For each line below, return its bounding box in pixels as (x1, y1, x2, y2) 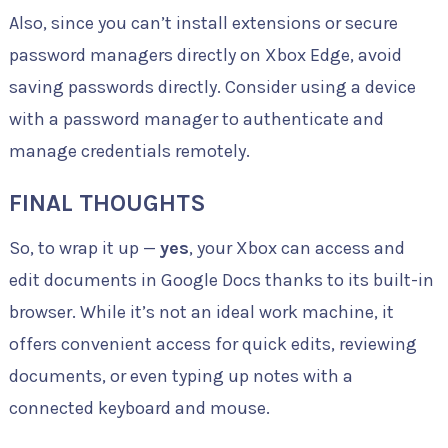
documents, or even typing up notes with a (8, 364, 353, 387)
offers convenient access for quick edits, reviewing (8, 332, 417, 355)
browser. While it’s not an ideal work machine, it (8, 300, 394, 323)
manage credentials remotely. (8, 139, 250, 162)
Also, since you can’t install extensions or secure (8, 11, 398, 34)
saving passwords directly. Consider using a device (8, 75, 416, 98)
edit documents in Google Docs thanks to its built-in (8, 268, 434, 291)
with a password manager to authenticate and (8, 107, 384, 130)
